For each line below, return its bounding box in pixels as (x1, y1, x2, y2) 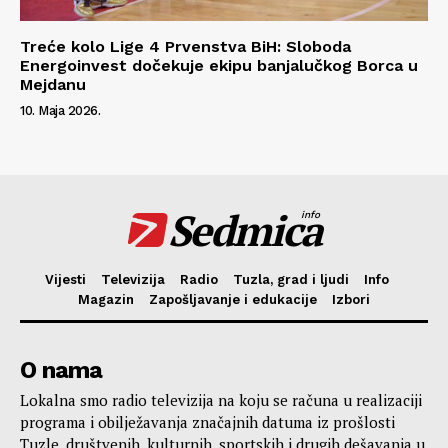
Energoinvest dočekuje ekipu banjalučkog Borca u (20, 56, 418, 76)
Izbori (332, 292, 370, 308)
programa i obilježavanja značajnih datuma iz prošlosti (20, 412, 395, 433)
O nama (20, 356, 102, 385)
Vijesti (44, 272, 86, 288)
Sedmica (168, 202, 321, 259)
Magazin (78, 292, 134, 308)
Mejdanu (20, 75, 86, 95)
